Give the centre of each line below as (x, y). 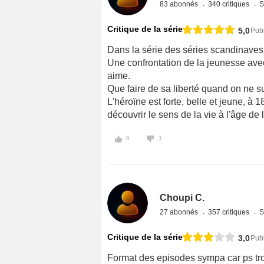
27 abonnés (180, 212)
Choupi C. (182, 197)
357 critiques (230, 212)
